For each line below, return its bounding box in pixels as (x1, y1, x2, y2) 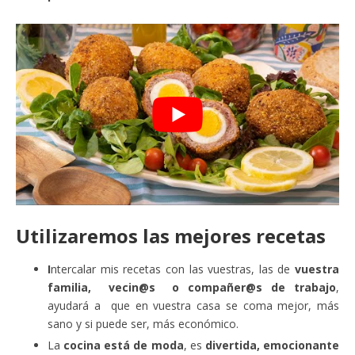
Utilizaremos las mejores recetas (16, 223, 326, 250)
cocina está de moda (63, 338, 184, 353)
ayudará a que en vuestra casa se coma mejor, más (48, 298, 339, 314)
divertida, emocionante (204, 338, 340, 353)
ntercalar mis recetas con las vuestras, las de (51, 261, 295, 277)
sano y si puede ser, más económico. (48, 316, 239, 332)
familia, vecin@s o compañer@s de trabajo (48, 280, 336, 296)
